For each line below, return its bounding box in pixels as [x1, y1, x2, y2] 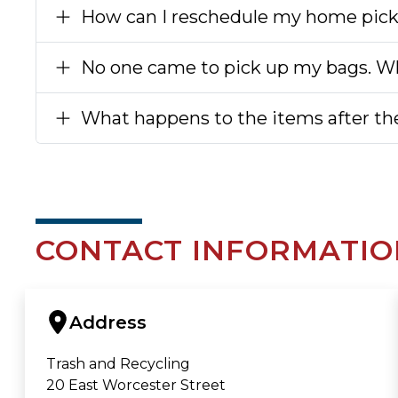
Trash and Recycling [45, 354, 190, 372]
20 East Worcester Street [45, 376, 226, 394]
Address [68, 312, 147, 334]
